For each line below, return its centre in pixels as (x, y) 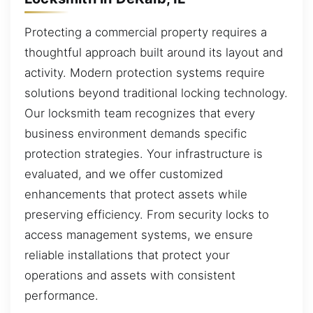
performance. (61, 296)
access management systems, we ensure (139, 235)
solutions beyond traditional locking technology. (156, 93)
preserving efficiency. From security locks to (147, 215)
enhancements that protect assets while (136, 195)
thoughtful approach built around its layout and (154, 53)
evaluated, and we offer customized (124, 174)
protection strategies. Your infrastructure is (144, 154)
